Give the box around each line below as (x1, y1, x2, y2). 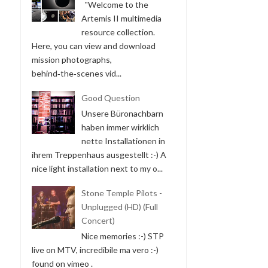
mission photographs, (32, 54, 112, 65)
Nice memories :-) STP (81, 230, 164, 241)
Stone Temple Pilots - (81, 188, 162, 199)
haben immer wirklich (81, 121, 159, 132)
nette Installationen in (81, 135, 165, 146)
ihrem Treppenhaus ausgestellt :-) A (32, 149, 166, 160)
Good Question (81, 93, 140, 103)
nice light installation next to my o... (32, 163, 163, 173)
